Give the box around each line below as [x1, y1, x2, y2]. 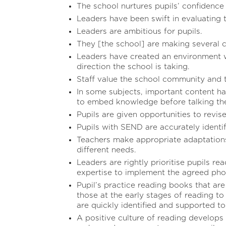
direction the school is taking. [77, 63, 190, 71]
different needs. [77, 146, 137, 154]
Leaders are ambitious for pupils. [77, 27, 203, 35]
